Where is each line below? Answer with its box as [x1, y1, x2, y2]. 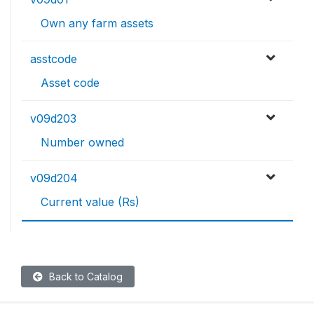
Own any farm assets [41, 16, 153, 31]
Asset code [41, 76, 100, 90]
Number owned [41, 135, 124, 150]
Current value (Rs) [41, 195, 139, 210]
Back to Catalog [46, 271, 123, 283]
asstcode [30, 52, 77, 67]
